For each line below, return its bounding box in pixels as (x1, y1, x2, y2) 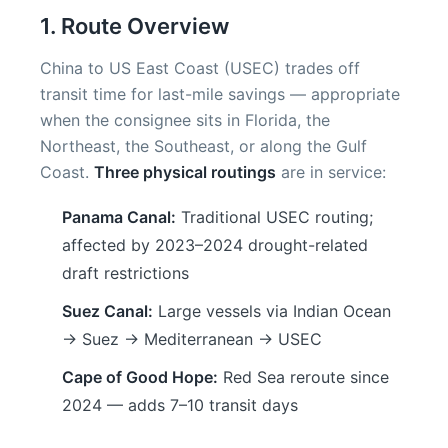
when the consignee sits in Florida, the (40, 110, 330, 130)
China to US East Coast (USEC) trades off (40, 58, 360, 78)
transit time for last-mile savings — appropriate (40, 84, 400, 104)
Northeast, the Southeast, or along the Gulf (40, 136, 367, 156)
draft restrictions (62, 263, 189, 283)
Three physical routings (94, 162, 276, 182)
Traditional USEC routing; (176, 207, 373, 227)
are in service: (276, 162, 386, 182)
